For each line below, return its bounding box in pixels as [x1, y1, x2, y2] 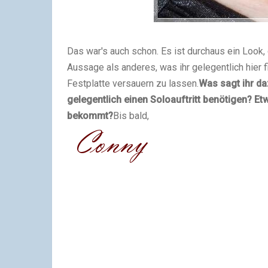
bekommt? [67, 110, 113, 122]
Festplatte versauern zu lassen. [67, 78, 199, 90]
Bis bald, [113, 110, 149, 122]
